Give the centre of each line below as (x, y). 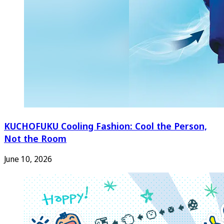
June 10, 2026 (28, 159)
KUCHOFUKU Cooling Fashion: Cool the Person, (105, 125)
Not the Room (35, 138)
